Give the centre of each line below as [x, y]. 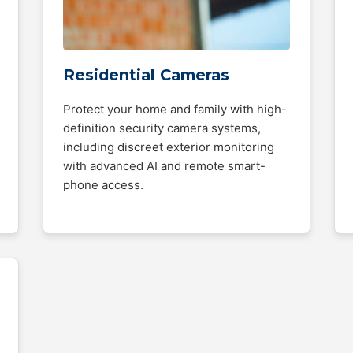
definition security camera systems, [162, 128]
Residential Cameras [146, 75]
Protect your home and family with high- [175, 109]
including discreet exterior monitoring [169, 147]
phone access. [103, 185]
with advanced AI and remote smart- [164, 166]
